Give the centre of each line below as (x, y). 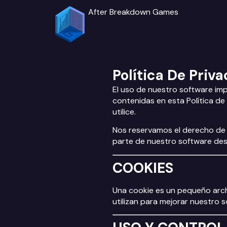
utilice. (124, 112)
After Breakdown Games (133, 12)
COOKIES (143, 168)
